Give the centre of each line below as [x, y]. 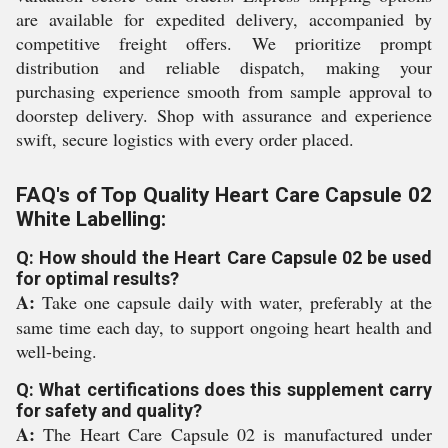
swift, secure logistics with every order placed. [185, 139]
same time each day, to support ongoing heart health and [224, 327]
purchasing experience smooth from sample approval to [224, 91]
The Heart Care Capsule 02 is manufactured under [233, 434]
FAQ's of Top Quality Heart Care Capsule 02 [224, 195]
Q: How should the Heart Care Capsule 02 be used [224, 257]
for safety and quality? [109, 410]
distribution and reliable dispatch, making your [224, 67]
